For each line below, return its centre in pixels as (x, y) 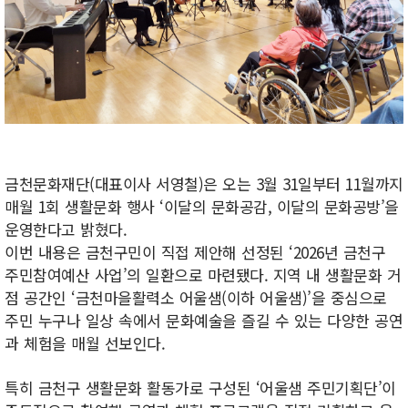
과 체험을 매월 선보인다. (85, 342)
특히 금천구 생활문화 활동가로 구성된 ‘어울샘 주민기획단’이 (200, 387)
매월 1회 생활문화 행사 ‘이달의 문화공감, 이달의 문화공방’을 (202, 206)
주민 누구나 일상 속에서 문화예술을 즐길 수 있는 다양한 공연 (204, 320)
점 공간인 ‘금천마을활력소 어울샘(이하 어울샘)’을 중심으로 (196, 297)
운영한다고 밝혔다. (66, 229)
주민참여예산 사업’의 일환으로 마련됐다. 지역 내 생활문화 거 (203, 274)
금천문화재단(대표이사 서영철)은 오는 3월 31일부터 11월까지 (204, 183)
